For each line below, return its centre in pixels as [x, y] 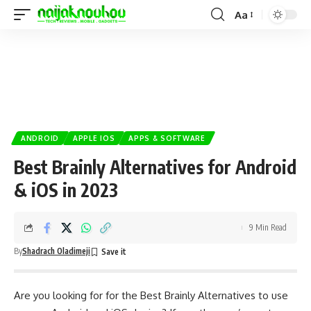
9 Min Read [268, 227]
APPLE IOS [94, 138]
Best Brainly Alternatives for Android [155, 167]
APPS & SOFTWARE [167, 138]
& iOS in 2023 [66, 190]
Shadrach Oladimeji [56, 251]
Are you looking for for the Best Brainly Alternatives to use [151, 295]
